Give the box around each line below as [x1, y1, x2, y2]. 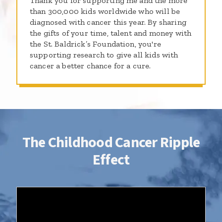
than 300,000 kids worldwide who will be [30, 6, 180, 16]
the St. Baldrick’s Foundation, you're [30, 39, 161, 49]
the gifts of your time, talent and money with [30, 28, 192, 38]
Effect [92, 149, 130, 170]
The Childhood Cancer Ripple [22, 132, 200, 153]
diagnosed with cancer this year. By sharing [30, 17, 186, 27]
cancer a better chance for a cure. [30, 61, 151, 70]
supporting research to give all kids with [30, 50, 178, 59]
